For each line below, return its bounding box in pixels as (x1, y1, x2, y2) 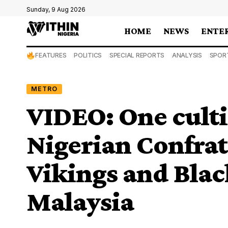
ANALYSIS (172, 51, 202, 59)
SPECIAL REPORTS (109, 51, 165, 59)
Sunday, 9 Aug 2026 (26, 6, 85, 13)
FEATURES (35, 51, 67, 59)
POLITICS (74, 51, 102, 59)
